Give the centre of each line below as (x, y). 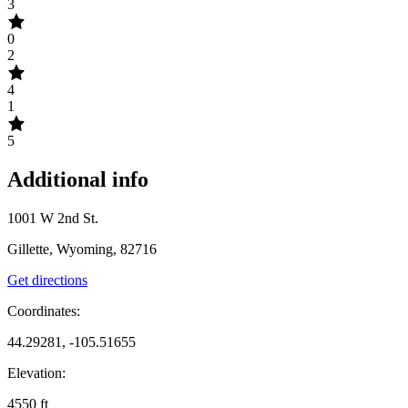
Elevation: (36, 373)
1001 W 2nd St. (53, 218)
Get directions (47, 280)
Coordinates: (44, 311)
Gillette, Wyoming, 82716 (82, 249)
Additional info (78, 180)
